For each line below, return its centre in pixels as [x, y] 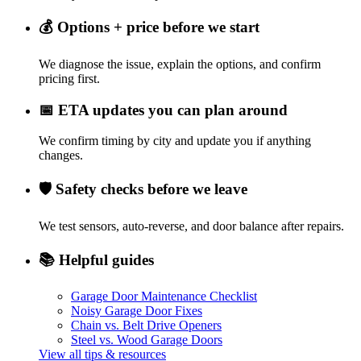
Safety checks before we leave [151, 189]
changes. [61, 156]
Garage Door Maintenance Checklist [164, 297]
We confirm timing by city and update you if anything [175, 141]
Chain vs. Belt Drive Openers [146, 326]
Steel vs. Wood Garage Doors [147, 340]
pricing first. [69, 78]
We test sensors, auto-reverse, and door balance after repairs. [191, 226]
